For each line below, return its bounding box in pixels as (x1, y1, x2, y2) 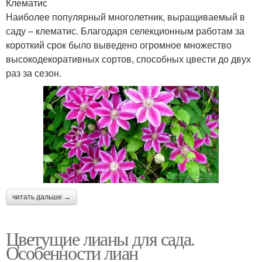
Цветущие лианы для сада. (6, 226, 195, 251)
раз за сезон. (6, 65, 61, 80)
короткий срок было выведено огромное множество (6, 37, 232, 51)
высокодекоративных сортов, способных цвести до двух (6, 51, 251, 65)
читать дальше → (12, 193, 71, 202)
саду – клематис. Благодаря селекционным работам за (6, 23, 244, 37)
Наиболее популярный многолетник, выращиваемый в (6, 9, 245, 23)
